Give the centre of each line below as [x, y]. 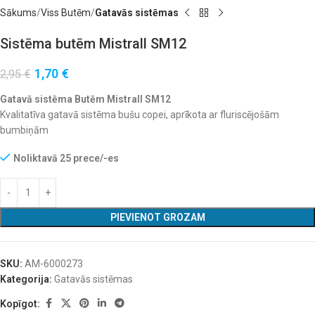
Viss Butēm [66, 13]
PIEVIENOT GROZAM [157, 217]
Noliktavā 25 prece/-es [66, 158]
